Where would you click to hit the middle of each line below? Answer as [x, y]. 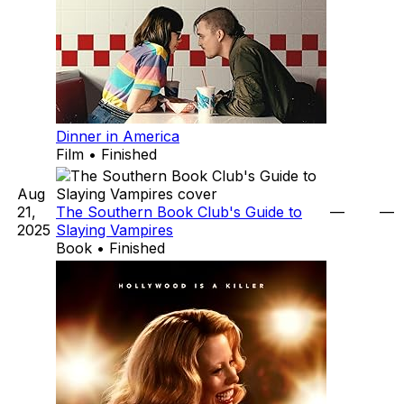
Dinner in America [118, 137]
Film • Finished [106, 155]
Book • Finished [110, 248]
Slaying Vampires [115, 230]
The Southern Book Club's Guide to [179, 212]
